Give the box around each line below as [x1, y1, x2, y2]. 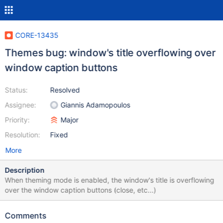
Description [4, 166, 45, 174]
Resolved [50, 86, 80, 94]
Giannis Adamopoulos [60, 101, 130, 109]
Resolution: [4, 130, 40, 139]
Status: [4, 86, 28, 94]
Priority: [4, 115, 30, 124]
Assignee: [4, 101, 36, 109]
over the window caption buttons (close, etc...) [4, 186, 156, 194]
